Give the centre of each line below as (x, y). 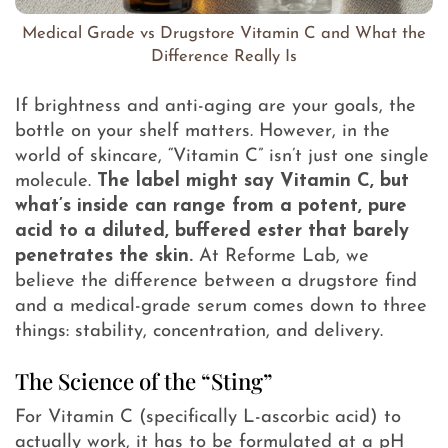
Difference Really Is (224, 57)
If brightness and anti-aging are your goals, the (215, 107)
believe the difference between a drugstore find (216, 282)
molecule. (56, 182)
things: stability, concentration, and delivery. (199, 332)
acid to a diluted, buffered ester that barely (212, 232)
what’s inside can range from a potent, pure (211, 207)
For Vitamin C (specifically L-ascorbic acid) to (208, 418)
